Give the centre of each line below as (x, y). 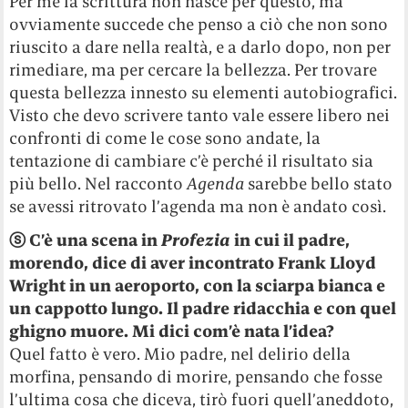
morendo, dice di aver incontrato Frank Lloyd (193, 263)
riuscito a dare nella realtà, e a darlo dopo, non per (200, 47)
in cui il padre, (291, 240)
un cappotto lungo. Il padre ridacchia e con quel (203, 309)
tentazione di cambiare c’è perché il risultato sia (192, 161)
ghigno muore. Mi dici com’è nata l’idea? (172, 331)
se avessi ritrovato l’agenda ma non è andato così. (198, 207)
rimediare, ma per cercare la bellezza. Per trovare (194, 70)
